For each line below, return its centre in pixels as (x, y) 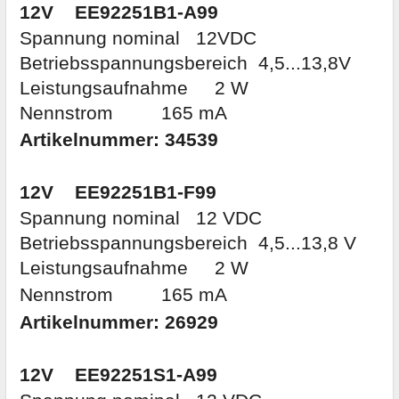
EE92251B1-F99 (146, 193)
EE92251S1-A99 (146, 375)
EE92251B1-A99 (147, 13)
